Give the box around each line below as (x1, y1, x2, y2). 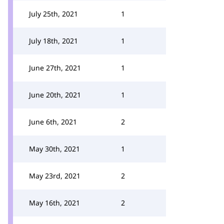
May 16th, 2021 (29, 198, 80, 207)
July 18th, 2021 (29, 36, 78, 45)
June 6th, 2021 (29, 117, 77, 126)
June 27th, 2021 (29, 63, 81, 72)
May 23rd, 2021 (29, 171, 80, 180)
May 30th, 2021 (29, 144, 80, 153)
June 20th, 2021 (29, 90, 81, 99)
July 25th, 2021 (29, 9, 78, 18)
